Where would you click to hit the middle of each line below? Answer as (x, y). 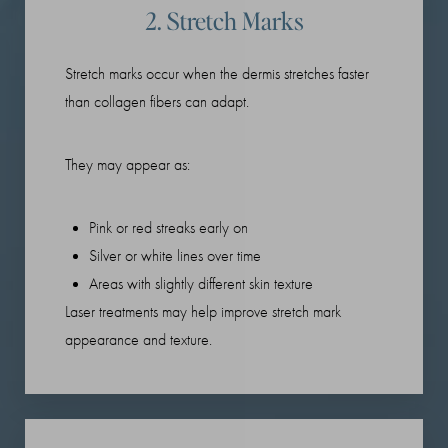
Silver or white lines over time (175, 256)
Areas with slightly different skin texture (201, 284)
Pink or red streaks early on (168, 228)
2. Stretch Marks (224, 21)
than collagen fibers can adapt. (157, 102)
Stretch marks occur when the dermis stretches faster (217, 74)
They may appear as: (127, 165)
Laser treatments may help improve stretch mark (203, 312)
